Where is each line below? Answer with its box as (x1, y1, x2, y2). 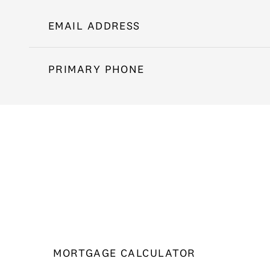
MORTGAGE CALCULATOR (53, 246, 196, 260)
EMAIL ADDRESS (48, 19, 140, 33)
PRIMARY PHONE (48, 62, 145, 76)
